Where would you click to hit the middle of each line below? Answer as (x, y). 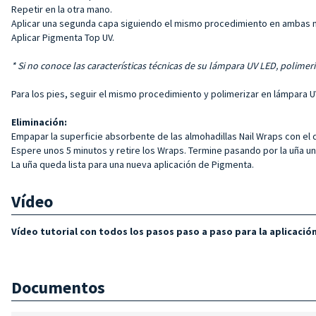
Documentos (58, 287)
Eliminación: (39, 122)
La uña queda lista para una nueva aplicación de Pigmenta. (133, 164)
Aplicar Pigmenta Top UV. (63, 37)
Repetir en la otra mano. (62, 9)
